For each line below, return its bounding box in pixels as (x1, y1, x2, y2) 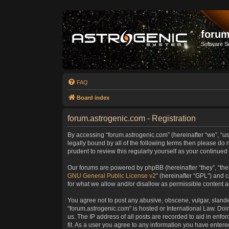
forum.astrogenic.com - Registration (67, 114, 196, 123)
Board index (77, 95, 109, 101)
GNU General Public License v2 (67, 172, 156, 179)
